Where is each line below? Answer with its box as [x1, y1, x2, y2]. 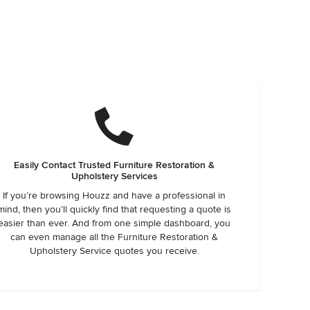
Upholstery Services [71, 170, 158, 182]
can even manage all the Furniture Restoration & [10, 231, 219, 243]
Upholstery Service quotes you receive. [29, 245, 199, 257]
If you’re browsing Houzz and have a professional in [3, 190, 226, 201]
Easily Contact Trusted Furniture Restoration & [14, 159, 215, 171]
